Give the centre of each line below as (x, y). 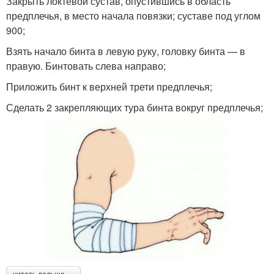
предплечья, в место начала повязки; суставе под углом (133, 15)
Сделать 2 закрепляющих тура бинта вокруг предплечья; (135, 107)
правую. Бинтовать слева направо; (86, 65)
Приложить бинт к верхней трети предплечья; (109, 86)
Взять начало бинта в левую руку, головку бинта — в (126, 51)
